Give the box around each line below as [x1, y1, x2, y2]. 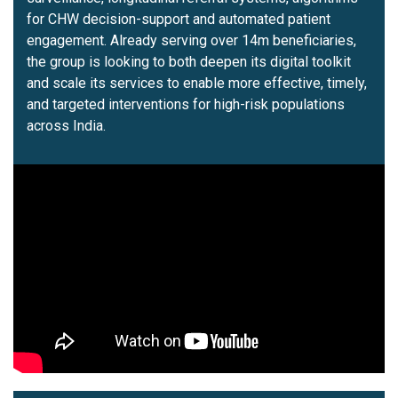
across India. [27, 116, 106, 134]
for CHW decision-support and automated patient [27, 10, 330, 28]
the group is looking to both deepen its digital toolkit [27, 52, 351, 70]
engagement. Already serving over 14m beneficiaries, [27, 31, 356, 49]
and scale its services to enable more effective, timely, [27, 74, 367, 92]
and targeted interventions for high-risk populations [27, 95, 345, 113]
